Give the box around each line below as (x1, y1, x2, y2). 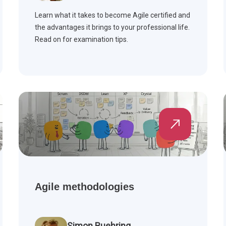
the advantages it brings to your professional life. (35, 23, 190, 32)
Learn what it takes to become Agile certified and (35, 11, 191, 20)
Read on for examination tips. (35, 35, 129, 44)
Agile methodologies (35, 181, 135, 193)
